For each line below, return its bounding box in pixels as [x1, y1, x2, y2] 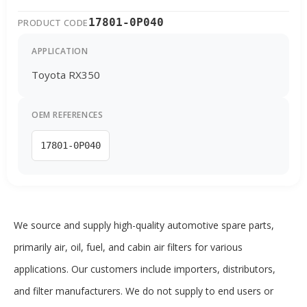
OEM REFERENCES [32, 108, 103, 121]
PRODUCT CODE [18, 16, 88, 29]
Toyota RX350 [32, 67, 100, 82]
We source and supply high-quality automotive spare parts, [14, 218, 274, 232]
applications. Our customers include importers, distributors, [14, 262, 275, 275]
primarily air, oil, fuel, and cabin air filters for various [14, 240, 243, 254]
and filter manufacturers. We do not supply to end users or [14, 284, 273, 297]
